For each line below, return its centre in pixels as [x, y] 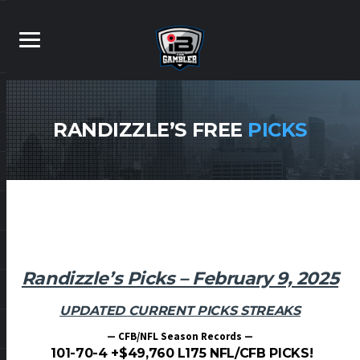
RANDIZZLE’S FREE [151, 130]
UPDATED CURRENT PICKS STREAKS [180, 310]
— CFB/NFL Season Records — [180, 336]
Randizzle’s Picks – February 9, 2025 [180, 278]
